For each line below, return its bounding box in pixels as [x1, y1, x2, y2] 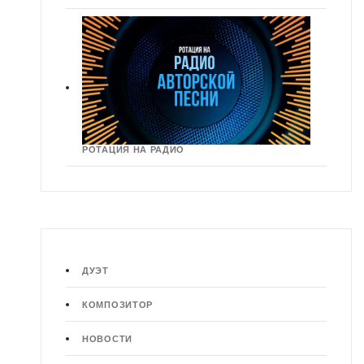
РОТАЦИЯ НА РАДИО [82, 144, 185, 156]
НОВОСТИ [82, 333, 132, 345]
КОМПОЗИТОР [82, 299, 153, 311]
